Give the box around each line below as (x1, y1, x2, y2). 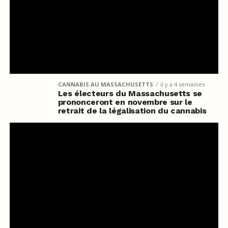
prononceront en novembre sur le (58, 97, 192, 107)
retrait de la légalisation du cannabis (58, 105, 207, 116)
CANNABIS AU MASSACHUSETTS (58, 80, 153, 88)
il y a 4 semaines (160, 80, 205, 88)
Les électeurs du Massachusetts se (58, 88, 203, 98)
